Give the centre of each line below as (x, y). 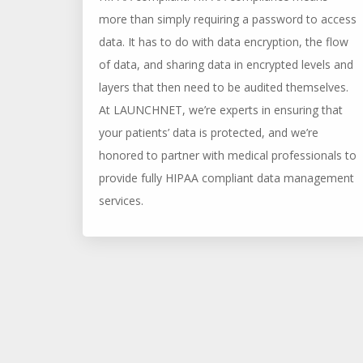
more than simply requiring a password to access (228, 19)
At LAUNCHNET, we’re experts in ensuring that (221, 110)
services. (121, 201)
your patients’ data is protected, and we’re (209, 132)
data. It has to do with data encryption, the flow (224, 42)
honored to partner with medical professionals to (228, 155)
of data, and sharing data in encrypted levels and (226, 64)
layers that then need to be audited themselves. (224, 87)
